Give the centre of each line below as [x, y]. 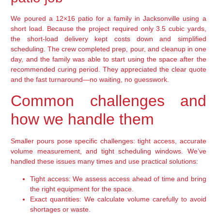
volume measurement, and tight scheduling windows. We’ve [108, 151]
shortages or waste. [61, 209]
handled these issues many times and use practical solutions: [105, 162]
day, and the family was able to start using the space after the [108, 59]
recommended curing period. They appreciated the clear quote [108, 70]
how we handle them [83, 119]
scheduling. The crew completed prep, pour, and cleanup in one [108, 49]
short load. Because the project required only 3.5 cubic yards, [108, 29]
